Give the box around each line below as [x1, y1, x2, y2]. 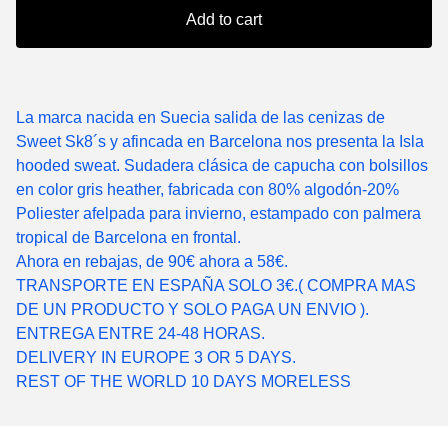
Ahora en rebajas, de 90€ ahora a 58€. [16, 253, 288, 271]
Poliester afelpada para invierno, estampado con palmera [16, 205, 421, 223]
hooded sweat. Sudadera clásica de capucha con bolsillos [16, 157, 428, 175]
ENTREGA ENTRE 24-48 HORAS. [16, 325, 265, 343]
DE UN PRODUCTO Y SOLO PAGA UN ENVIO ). [16, 301, 369, 319]
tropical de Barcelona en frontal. [16, 229, 241, 247]
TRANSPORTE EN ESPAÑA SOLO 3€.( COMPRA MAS [16, 277, 416, 295]
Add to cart [186, 11, 262, 29]
